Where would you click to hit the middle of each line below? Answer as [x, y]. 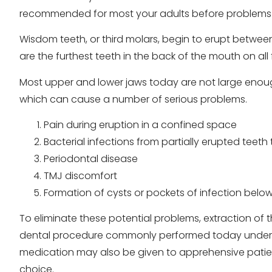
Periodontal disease [91, 158]
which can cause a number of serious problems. [133, 99]
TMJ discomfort [80, 175]
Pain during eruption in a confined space [140, 124]
